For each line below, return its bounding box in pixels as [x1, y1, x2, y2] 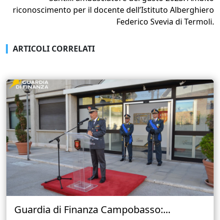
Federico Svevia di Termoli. [116, 16, 214, 27]
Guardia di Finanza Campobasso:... [14, 203, 170, 217]
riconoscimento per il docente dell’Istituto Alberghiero [13, 4, 214, 15]
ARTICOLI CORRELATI [13, 43, 95, 54]
